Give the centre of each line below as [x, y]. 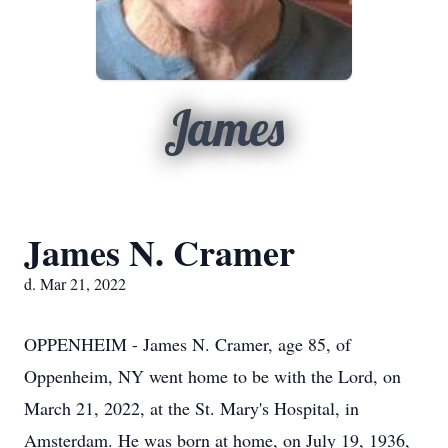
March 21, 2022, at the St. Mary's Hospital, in [191, 408]
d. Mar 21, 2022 [75, 283]
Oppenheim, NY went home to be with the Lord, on [212, 376]
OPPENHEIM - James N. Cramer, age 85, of [187, 344]
